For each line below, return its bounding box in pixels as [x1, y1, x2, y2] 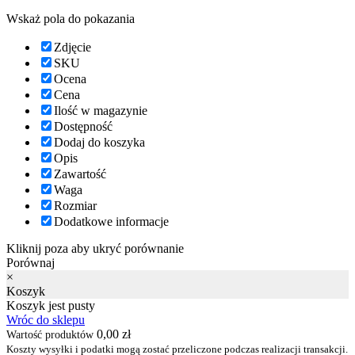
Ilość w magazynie [54, 103, 147, 117]
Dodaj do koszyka [54, 135, 145, 149]
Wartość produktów [6, 328, 94, 341]
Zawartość [54, 166, 106, 181]
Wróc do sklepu [6, 312, 85, 326]
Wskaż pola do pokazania [6, 11, 135, 25]
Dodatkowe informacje [54, 214, 169, 228]
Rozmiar [54, 198, 97, 212]
